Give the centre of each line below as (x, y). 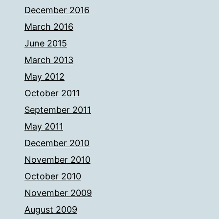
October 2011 (52, 93)
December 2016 (57, 10)
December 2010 (57, 143)
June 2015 (46, 43)
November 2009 (58, 193)
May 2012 (44, 77)
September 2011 (58, 110)
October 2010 (53, 176)
